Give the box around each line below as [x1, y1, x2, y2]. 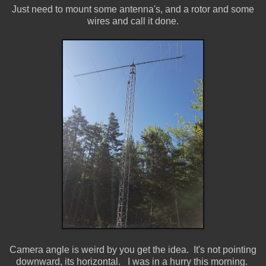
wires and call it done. [87, 15, 179, 26]
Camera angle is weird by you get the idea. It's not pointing [9, 244, 256, 255]
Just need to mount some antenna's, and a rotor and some [12, 4, 254, 14]
